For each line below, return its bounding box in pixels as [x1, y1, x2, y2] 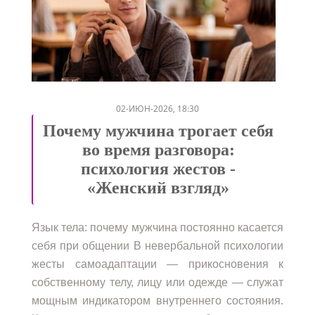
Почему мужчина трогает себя [43, 121, 274, 140]
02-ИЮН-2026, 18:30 [116, 102, 199, 115]
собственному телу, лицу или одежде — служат [32, 276, 283, 288]
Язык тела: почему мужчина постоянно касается [32, 221, 283, 233]
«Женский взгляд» [87, 178, 229, 197]
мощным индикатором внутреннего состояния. [32, 294, 283, 307]
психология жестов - [81, 159, 236, 178]
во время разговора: [82, 140, 235, 159]
